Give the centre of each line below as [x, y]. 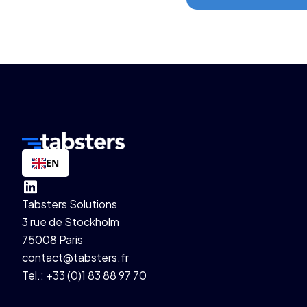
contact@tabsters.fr [75, 257]
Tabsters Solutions [70, 204]
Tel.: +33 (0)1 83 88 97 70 [84, 275]
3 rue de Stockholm [71, 221]
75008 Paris [52, 239]
